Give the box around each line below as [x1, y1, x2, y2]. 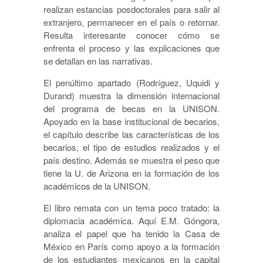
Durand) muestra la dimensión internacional [43, 89, 220, 102]
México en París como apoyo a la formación [43, 240, 220, 253]
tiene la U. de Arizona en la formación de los [43, 167, 220, 180]
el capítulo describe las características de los [43, 128, 220, 141]
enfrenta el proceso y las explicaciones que [43, 42, 220, 55]
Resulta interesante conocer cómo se [43, 29, 220, 42]
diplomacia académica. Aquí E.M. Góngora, [43, 214, 220, 227]
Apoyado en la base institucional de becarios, [43, 115, 220, 128]
